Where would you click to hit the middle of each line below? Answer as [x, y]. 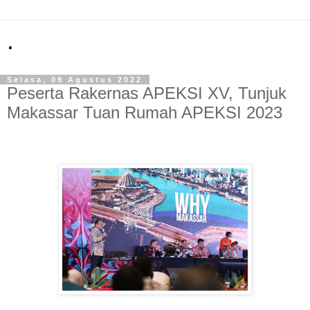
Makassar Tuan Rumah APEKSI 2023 [145, 112]
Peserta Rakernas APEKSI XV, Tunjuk [147, 93]
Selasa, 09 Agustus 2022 [75, 80]
